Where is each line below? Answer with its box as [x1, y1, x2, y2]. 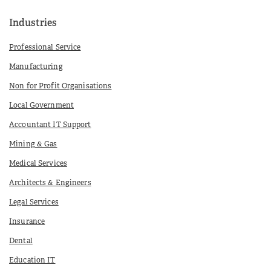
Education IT [9, 257, 56, 265]
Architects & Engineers [9, 180, 91, 188]
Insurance [9, 218, 45, 226]
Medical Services [9, 160, 67, 168]
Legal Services [9, 199, 59, 207]
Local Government [9, 102, 74, 110]
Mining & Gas [9, 141, 57, 149]
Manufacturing [9, 64, 63, 71]
